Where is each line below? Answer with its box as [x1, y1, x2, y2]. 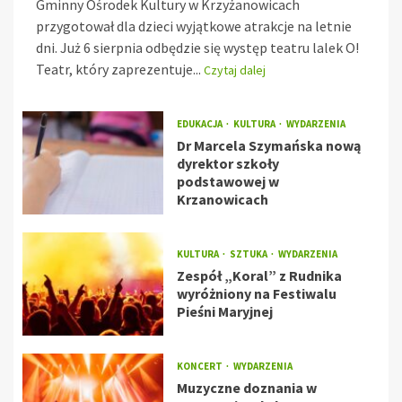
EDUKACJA [176, 118, 224, 131]
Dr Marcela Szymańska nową [176, 136, 361, 155]
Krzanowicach [176, 190, 268, 209]
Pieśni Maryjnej [176, 302, 273, 321]
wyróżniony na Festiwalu [176, 284, 336, 303]
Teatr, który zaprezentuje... [36, 60, 204, 79]
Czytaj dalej [204, 62, 266, 79]
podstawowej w [176, 172, 279, 191]
